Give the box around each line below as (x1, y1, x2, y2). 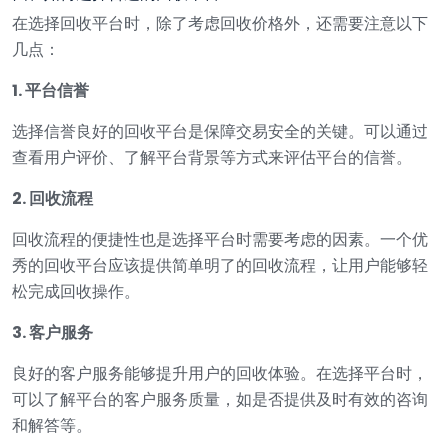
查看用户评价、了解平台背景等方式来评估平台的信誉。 (12, 145, 412, 169)
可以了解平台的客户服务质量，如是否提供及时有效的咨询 (12, 387, 428, 411)
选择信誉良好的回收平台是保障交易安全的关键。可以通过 (12, 119, 428, 143)
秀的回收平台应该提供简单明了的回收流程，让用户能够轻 (12, 253, 428, 277)
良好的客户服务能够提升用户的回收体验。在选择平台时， (12, 361, 428, 385)
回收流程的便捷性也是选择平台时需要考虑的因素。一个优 (12, 227, 428, 251)
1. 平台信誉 (12, 78, 89, 102)
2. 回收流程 (12, 186, 93, 210)
